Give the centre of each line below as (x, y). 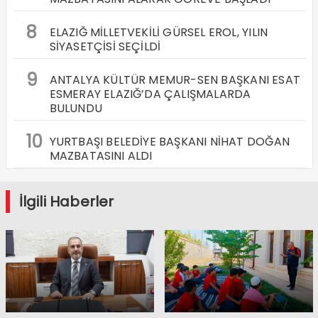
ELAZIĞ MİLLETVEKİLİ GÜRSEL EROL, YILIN (159, 32)
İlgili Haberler (66, 201)
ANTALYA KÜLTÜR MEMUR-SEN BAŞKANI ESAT (175, 79)
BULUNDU (76, 108)
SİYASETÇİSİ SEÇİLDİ (105, 46)
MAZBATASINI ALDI (101, 155)
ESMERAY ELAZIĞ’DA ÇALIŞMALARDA (150, 94)
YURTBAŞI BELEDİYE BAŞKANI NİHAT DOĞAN (169, 141)
